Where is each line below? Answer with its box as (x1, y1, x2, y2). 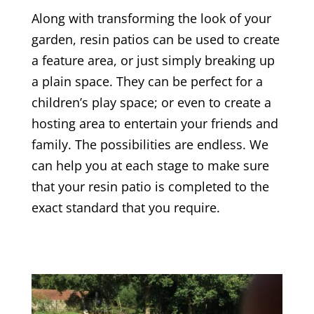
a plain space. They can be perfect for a (31, 72, 263, 90)
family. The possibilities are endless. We (31, 135, 268, 153)
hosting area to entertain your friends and (31, 114, 278, 132)
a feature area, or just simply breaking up (31, 51, 275, 69)
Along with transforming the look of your (31, 9, 271, 27)
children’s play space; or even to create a (31, 93, 271, 111)
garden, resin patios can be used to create (31, 30, 280, 48)
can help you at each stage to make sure (31, 156, 269, 174)
